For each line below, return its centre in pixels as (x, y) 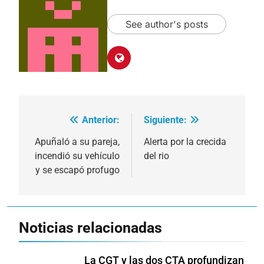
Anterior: (101, 120)
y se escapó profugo (77, 170)
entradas (58, 165)
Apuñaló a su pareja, (77, 141)
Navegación (68, 123)
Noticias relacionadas (90, 227)
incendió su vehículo (77, 156)
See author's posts (167, 24)
